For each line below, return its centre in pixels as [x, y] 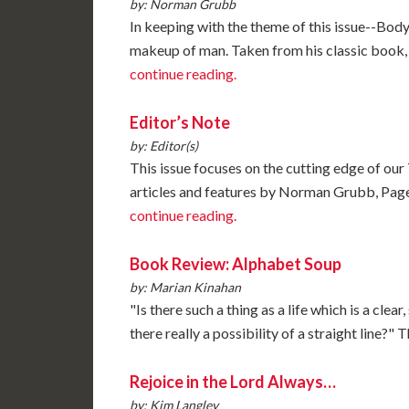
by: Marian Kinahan [185, 287]
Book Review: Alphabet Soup [236, 263]
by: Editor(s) [164, 145]
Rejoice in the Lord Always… [233, 381]
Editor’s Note [180, 122]
